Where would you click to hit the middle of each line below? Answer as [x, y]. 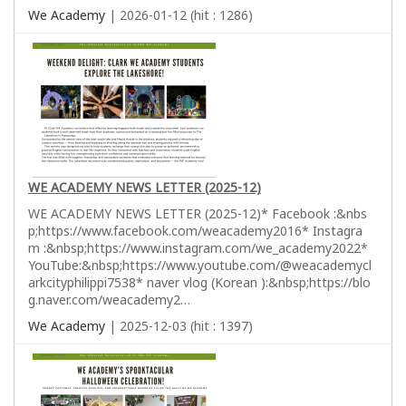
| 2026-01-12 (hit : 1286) [179, 14]
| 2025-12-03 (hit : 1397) [179, 325]
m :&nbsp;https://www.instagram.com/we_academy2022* [198, 247]
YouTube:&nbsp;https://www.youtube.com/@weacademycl [200, 265]
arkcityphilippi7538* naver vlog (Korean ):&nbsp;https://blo [199, 282]
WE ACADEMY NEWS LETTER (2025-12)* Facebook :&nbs [198, 213]
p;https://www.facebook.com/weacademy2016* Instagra [195, 230]
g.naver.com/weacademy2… [109, 299]
